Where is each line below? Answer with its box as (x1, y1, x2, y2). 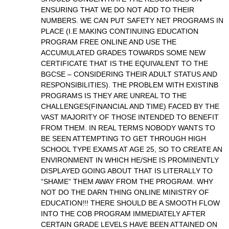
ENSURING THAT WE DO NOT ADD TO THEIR (41, 6, 194, 14)
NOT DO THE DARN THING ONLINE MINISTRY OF (41, 188, 209, 196)
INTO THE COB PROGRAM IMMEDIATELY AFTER (41, 210, 205, 218)
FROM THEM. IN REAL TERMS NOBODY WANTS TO (41, 124, 215, 132)
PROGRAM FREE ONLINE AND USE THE (41, 38, 176, 46)
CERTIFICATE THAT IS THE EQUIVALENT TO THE (41, 59, 208, 67)
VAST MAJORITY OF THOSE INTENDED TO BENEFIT (41, 113, 219, 121)
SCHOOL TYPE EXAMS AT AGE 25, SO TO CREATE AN (41, 145, 222, 153)
